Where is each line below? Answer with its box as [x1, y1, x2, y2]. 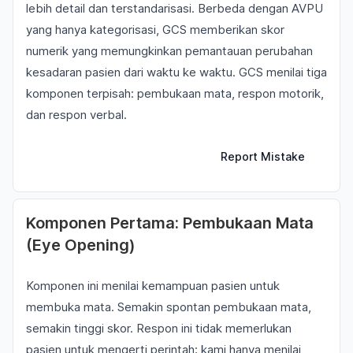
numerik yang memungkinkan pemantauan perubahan [26, 43, 313, 58]
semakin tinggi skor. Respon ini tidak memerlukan [26, 321, 292, 336]
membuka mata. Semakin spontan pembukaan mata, [26, 299, 311, 314]
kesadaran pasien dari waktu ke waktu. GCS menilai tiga [26, 65, 327, 80]
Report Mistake [221, 150, 305, 163]
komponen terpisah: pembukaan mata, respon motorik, [26, 86, 324, 101]
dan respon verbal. [26, 107, 127, 122]
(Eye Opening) [26, 236, 136, 255]
